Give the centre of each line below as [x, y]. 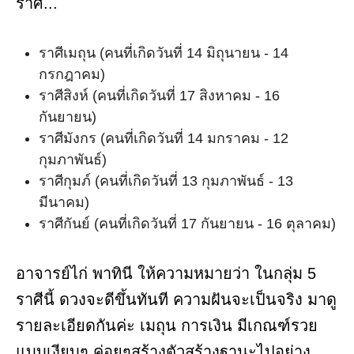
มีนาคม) [64, 203]
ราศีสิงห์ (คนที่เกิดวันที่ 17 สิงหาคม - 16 [159, 96]
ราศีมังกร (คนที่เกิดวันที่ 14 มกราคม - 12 [164, 139]
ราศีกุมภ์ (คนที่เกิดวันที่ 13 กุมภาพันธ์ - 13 [166, 181]
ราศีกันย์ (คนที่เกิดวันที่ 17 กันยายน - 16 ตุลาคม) [187, 224]
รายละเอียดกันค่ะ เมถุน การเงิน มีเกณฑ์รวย [167, 326]
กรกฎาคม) [72, 75]
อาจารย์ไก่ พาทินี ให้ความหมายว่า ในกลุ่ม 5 [166, 274]
